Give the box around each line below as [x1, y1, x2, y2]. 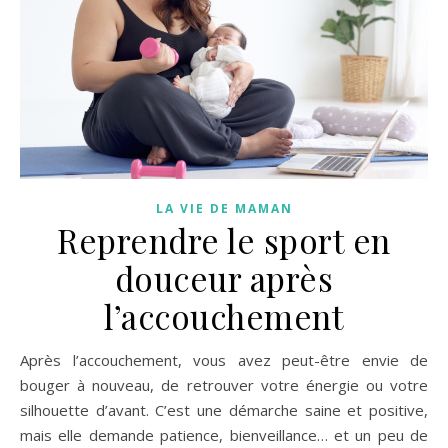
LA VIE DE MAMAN [155, 200, 293, 218]
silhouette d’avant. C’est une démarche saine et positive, [20, 400, 428, 421]
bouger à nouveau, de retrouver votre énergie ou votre [20, 375, 428, 396]
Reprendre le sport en [57, 218, 391, 263]
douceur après [114, 256, 334, 301]
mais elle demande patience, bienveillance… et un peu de [20, 425, 428, 446]
